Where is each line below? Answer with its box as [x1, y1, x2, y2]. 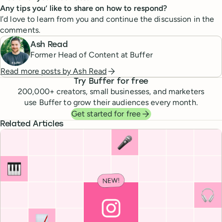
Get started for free [71, 109, 141, 118]
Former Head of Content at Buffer [30, 50, 153, 59]
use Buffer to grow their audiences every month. [24, 97, 198, 107]
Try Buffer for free [74, 77, 148, 86]
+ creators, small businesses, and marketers [49, 86, 204, 96]
